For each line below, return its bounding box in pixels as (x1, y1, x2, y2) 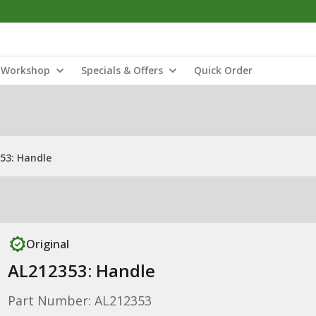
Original (25, 236, 69, 252)
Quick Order (194, 63, 253, 77)
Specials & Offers (81, 63, 163, 77)
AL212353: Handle (7, 259, 155, 282)
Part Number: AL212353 (7, 292, 152, 309)
